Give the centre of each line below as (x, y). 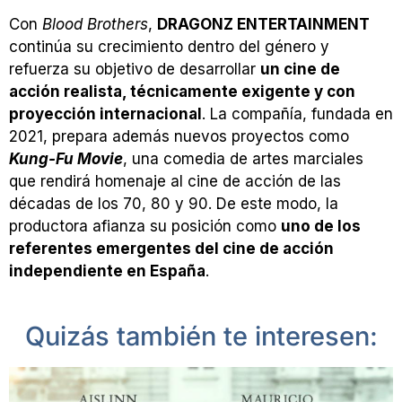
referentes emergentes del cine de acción (171, 248)
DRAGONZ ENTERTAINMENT (263, 24)
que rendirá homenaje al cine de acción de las (175, 181)
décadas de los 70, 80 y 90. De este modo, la (174, 203)
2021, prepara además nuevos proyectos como (179, 136)
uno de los (321, 226)
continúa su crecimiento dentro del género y (169, 46)
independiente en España (107, 271)
